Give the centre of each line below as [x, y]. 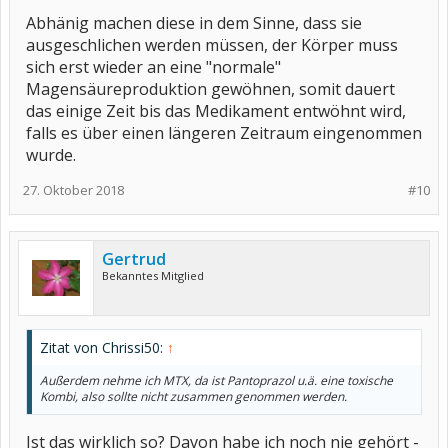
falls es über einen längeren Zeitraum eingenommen [224, 133]
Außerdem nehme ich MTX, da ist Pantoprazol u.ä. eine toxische [216, 380]
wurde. [51, 155]
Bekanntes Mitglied [153, 275]
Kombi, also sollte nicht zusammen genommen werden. [193, 396]
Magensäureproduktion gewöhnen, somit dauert [210, 89]
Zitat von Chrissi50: [103, 347]
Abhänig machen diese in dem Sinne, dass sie [194, 23]
